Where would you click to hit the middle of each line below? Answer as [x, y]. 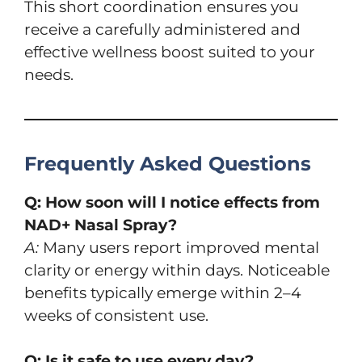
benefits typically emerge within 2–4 [163, 293]
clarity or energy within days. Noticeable [177, 270]
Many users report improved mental [179, 247]
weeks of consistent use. [116, 315]
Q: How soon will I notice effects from [172, 202]
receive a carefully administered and [162, 29]
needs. [49, 74]
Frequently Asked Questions [168, 163]
